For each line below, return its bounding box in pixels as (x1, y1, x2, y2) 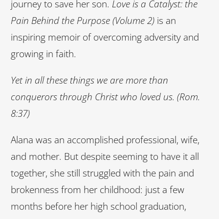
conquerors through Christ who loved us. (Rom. (11, 90, 200, 104)
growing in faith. (11, 47, 76, 61)
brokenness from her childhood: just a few (11, 183, 184, 197)
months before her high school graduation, (11, 200, 186, 213)
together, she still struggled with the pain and (11, 167, 194, 180)
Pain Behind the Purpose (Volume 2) (11, 14, 154, 27)
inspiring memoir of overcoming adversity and (11, 31, 199, 44)
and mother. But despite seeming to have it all (11, 150, 199, 163)
